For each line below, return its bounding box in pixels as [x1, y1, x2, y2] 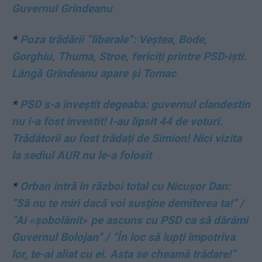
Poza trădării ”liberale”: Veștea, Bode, [20, 32, 207, 46]
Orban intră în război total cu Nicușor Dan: [20, 179, 230, 193]
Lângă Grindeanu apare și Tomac [12, 66, 176, 80]
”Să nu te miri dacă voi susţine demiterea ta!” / [12, 196, 244, 210]
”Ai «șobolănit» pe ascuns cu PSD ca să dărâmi [12, 213, 248, 227]
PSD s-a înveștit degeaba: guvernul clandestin [20, 97, 250, 111]
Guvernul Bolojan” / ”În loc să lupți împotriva [12, 230, 235, 244]
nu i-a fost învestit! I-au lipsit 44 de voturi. [12, 114, 223, 128]
